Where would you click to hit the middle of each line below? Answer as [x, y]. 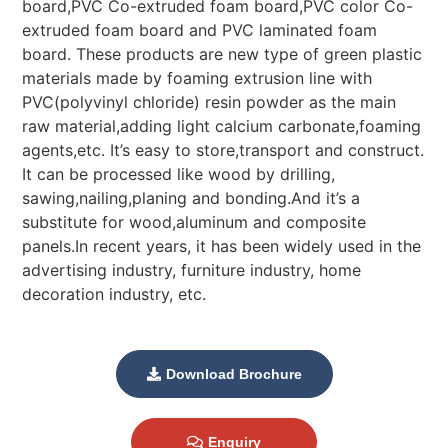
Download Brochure [233, 373]
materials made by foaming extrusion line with [197, 77]
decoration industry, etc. [114, 293]
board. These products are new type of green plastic [222, 53]
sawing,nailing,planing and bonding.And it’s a [191, 197]
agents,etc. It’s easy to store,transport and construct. [223, 149]
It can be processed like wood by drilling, [179, 173]
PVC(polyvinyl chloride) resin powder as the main [209, 101]
